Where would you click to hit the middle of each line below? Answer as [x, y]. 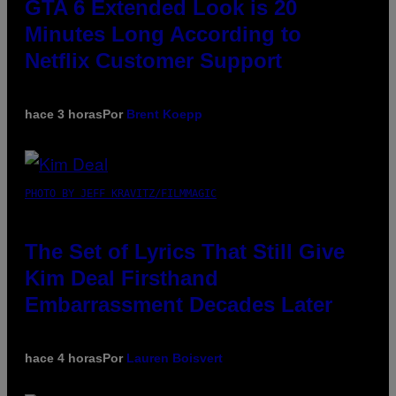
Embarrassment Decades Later [179, 305]
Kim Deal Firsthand [122, 278]
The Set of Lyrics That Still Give [185, 252]
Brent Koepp [164, 114]
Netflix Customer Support [153, 61]
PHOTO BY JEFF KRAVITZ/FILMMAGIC [121, 194]
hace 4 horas [64, 358]
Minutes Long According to [163, 34]
